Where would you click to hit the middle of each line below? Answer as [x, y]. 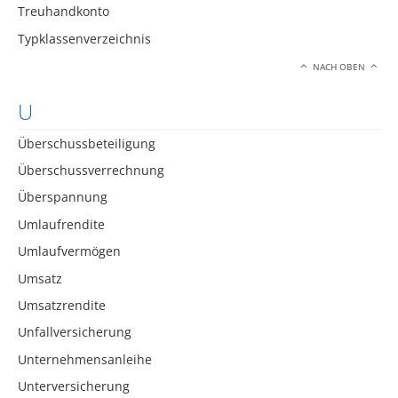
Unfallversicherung [75, 332]
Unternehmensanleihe [85, 359]
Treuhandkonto [64, 12]
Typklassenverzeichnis [84, 38]
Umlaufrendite [61, 224]
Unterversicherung [74, 386]
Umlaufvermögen [69, 251]
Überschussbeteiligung [87, 143]
